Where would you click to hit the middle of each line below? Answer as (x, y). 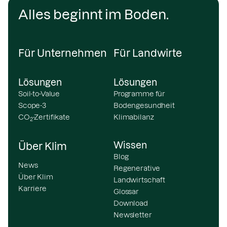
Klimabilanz (134, 117)
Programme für (140, 94)
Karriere (32, 189)
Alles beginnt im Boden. (93, 15)
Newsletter (133, 215)
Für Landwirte (148, 53)
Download (131, 203)
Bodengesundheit (144, 106)
